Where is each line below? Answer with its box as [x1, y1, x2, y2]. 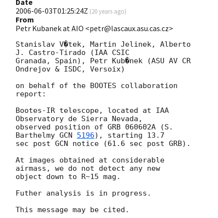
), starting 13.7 [94, 131, 164, 140]
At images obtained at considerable [16, 156, 164, 165]
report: [16, 90, 46, 99]
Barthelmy [16, 131, 59, 140]
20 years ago [91, 7, 125, 16]
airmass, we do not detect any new [16, 164, 160, 173]
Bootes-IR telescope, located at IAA [16, 106, 169, 115]
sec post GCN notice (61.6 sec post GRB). [16, 139, 191, 148]
